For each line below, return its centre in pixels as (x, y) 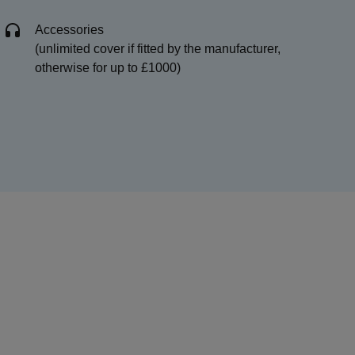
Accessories (69, 30)
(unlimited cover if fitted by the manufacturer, (158, 49)
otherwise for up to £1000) (108, 68)
